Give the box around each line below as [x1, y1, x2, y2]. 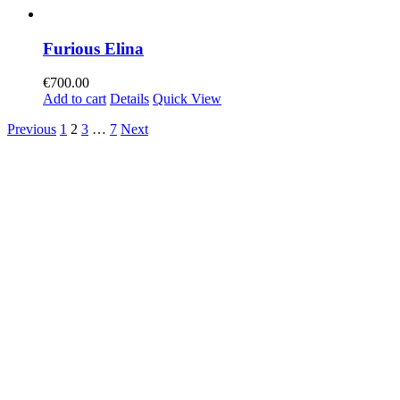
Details [110, 91, 149, 107]
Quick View [153, 91, 221, 107]
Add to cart [43, 91, 106, 107]
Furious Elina [43, 38, 144, 58]
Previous [7, 121, 56, 137]
